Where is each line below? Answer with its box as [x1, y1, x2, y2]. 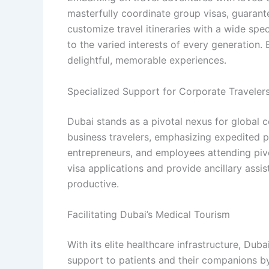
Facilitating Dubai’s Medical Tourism [67, 208, 230, 221]
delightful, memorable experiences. [67, 54, 226, 67]
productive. [67, 177, 119, 190]
